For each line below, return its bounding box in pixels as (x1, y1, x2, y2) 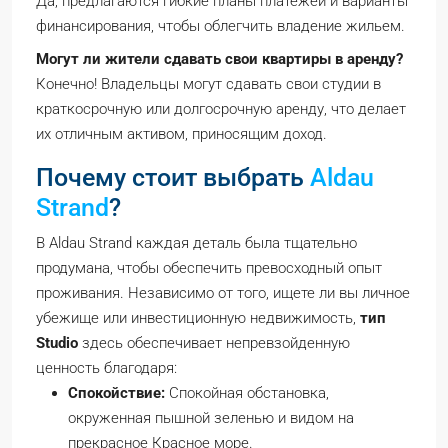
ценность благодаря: (36, 359, 177, 377)
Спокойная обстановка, (165, 384, 329, 402)
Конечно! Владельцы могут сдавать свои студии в (36, 75, 381, 93)
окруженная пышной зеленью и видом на (68, 409, 354, 427)
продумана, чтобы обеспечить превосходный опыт (36, 259, 382, 277)
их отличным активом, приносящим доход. (36, 125, 327, 143)
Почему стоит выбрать (36, 163, 310, 192)
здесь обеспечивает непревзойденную (78, 334, 350, 352)
